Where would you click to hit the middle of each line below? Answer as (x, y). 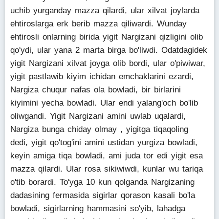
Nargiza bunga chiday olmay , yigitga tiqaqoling (99, 129)
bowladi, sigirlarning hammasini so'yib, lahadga (98, 208)
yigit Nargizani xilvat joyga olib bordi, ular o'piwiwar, (108, 63)
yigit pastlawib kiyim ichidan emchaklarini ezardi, (102, 77)
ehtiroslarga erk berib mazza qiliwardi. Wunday (99, 24)
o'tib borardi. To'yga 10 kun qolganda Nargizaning (102, 182)
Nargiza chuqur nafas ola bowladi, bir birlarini (96, 90)
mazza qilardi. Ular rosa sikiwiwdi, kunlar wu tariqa (107, 169)
